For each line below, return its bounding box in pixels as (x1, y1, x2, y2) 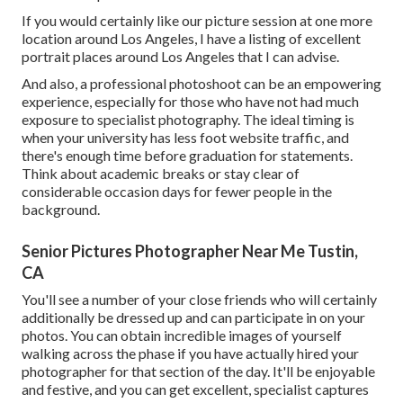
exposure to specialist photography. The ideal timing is (22, 110, 354, 128)
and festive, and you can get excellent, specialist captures (22, 380, 369, 398)
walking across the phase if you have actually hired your (22, 344, 359, 362)
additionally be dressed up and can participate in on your (22, 308, 365, 326)
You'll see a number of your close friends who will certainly (22, 290, 377, 308)
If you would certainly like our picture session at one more (22, 11, 372, 29)
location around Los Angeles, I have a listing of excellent (22, 29, 361, 47)
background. (22, 200, 100, 218)
